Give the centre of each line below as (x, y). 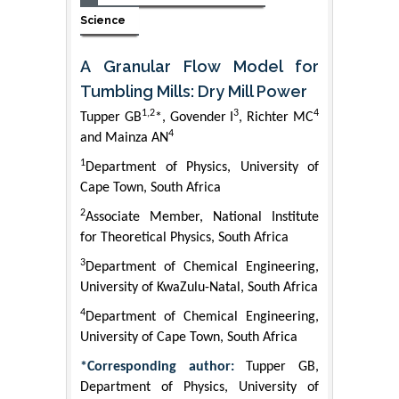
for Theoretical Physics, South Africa (184, 238)
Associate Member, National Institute (202, 218)
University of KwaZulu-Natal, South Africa (199, 288)
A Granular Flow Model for (199, 67)
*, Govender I (194, 118)
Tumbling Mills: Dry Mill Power (194, 92)
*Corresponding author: (163, 367)
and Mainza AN (124, 138)
